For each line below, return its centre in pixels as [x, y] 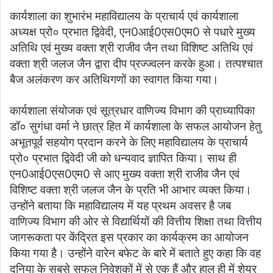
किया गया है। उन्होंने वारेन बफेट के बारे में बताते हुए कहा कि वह [135, 253]
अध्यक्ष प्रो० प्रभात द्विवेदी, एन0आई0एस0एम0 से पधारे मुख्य [133, 32]
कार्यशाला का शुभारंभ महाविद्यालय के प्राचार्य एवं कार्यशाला [124, 16]
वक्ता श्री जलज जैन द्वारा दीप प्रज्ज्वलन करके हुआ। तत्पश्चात [136, 64]
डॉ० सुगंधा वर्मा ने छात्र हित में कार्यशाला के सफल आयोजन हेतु [136, 127]
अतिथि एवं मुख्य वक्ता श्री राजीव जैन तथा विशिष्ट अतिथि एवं [131, 48]
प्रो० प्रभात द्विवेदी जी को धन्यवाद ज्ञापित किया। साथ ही [123, 158]
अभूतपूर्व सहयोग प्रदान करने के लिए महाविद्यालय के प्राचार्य [129, 143]
